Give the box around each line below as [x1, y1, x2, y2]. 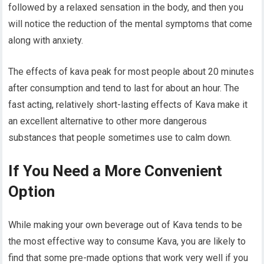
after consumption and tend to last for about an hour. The [8, 82, 240, 94]
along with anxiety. [8, 35, 84, 47]
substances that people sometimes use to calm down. [8, 132, 232, 144]
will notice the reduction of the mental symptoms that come [8, 18, 253, 30]
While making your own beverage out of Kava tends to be [8, 219, 243, 231]
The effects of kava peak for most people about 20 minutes [8, 66, 255, 78]
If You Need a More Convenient [8, 162, 223, 180]
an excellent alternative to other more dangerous [8, 115, 207, 127]
